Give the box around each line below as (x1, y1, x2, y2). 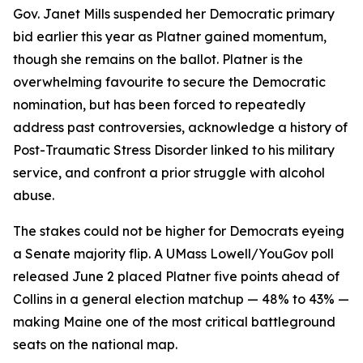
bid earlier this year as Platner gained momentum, (13, 28, 327, 45)
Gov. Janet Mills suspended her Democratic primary (13, 6, 335, 22)
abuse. (13, 187, 54, 203)
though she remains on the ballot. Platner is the (13, 51, 303, 67)
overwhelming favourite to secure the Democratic (13, 74, 326, 90)
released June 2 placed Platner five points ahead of (13, 268, 340, 284)
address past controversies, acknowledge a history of (13, 119, 348, 135)
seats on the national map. (13, 336, 177, 352)
